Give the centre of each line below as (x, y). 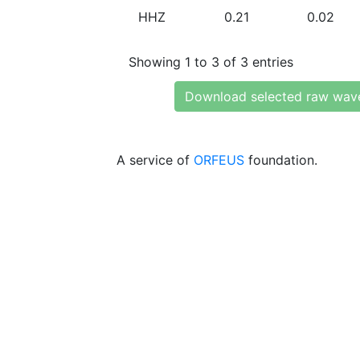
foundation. (281, 160)
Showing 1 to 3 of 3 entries (211, 61)
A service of (155, 160)
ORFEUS (219, 160)
